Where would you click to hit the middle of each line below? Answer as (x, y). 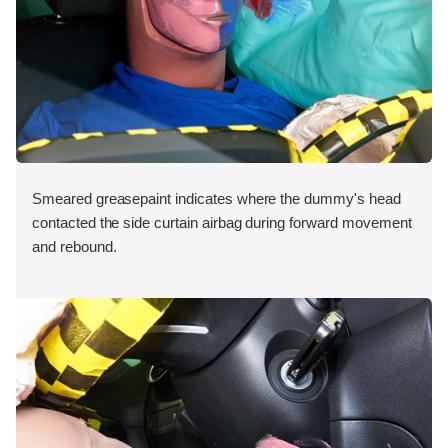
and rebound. (74, 247)
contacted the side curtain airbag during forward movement (222, 223)
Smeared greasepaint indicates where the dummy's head (216, 199)
